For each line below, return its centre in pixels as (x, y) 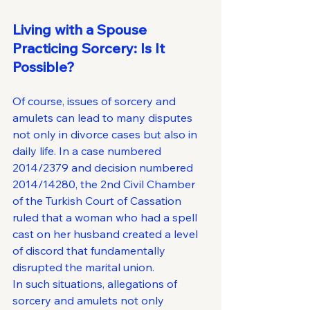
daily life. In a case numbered (88, 151)
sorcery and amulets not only (90, 300)
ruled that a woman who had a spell (106, 217)
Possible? (44, 67)
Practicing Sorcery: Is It (90, 48)
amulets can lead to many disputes (104, 118)
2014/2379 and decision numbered (104, 167)
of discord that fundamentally (90, 250)
